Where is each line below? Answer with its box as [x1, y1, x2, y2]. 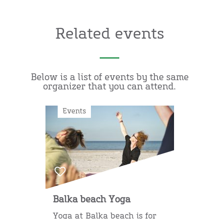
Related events [55, 26, 164, 42]
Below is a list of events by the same [30, 73, 189, 82]
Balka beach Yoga [52, 195, 131, 204]
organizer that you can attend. [43, 82, 176, 91]
